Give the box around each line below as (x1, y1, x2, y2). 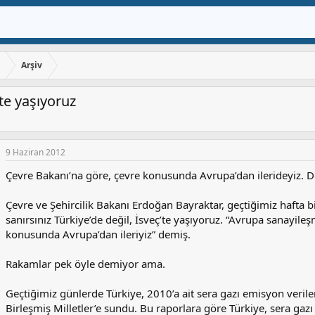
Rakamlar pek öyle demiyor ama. (6, 257, 165, 271)
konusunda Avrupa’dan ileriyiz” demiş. (6, 227, 191, 242)
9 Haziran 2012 (6, 146, 65, 159)
